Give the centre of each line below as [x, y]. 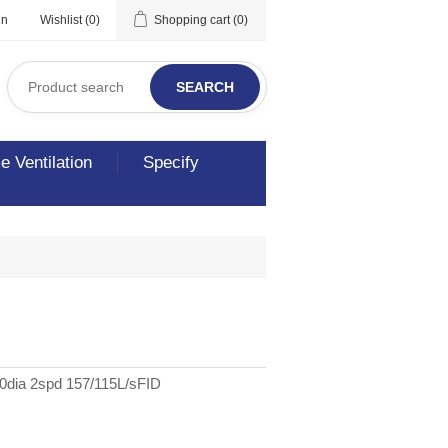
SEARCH [205, 87]
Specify [171, 162]
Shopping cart [192, 20]
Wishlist [61, 20]
